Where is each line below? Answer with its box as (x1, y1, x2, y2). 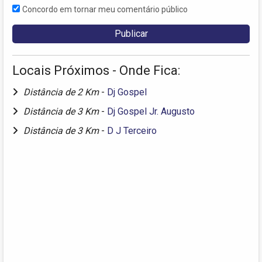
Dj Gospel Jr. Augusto (107, 106, 195, 118)
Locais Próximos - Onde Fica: (12, 63, 180, 78)
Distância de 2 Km (23, 87, 101, 98)
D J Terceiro (107, 125, 157, 137)
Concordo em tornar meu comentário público (22, 5, 188, 15)
